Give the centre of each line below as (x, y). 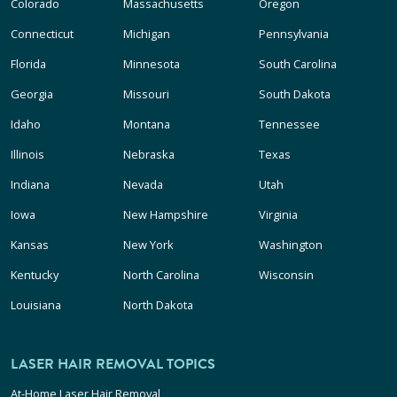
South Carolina (297, 64)
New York (149, 245)
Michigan (147, 34)
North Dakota (159, 305)
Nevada (144, 185)
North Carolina (162, 275)
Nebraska (149, 155)
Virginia (278, 215)
